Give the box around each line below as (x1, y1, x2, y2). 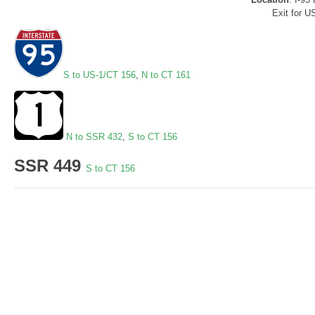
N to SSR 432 (66, 131, 122, 143)
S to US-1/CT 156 (63, 70, 136, 81)
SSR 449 (14, 155, 86, 175)
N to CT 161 (141, 70, 191, 81)
